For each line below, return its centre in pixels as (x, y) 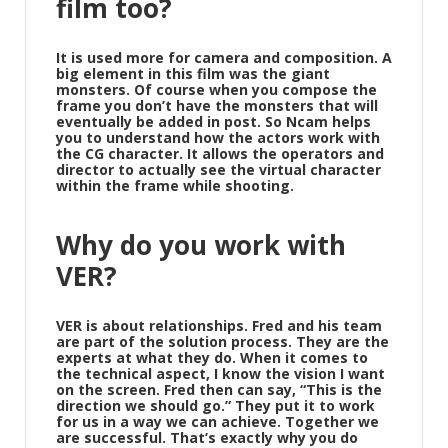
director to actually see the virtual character (218, 169)
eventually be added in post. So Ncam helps (213, 121)
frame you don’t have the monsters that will (217, 105)
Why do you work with (201, 245)
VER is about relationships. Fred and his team (219, 325)
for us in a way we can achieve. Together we (217, 421)
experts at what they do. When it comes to (212, 357)
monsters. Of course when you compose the (216, 89)
